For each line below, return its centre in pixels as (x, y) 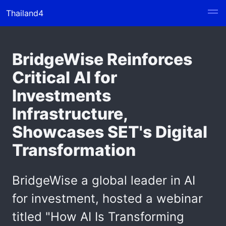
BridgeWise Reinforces (102, 59)
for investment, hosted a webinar (107, 199)
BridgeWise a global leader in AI (104, 180)
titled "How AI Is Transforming (98, 217)
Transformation (74, 150)
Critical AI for (65, 77)
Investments (62, 96)
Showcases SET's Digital (110, 132)
